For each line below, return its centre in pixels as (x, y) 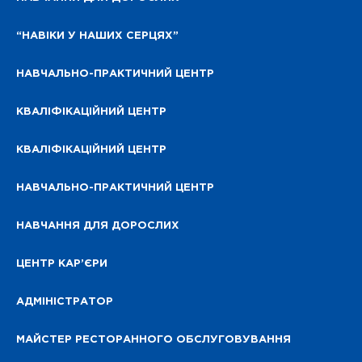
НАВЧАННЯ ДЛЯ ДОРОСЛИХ (98, 226)
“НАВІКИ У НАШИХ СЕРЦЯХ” (97, 36)
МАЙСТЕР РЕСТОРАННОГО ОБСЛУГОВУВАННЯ (154, 340)
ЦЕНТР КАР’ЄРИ (62, 264)
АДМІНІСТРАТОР (65, 302)
